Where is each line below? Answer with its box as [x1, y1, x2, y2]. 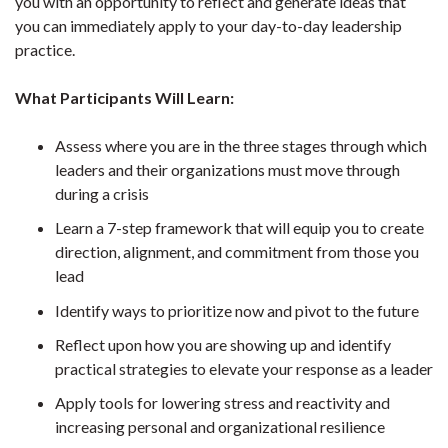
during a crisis [55, 184, 149, 204]
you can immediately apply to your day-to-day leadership [15, 16, 402, 36]
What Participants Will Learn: [15, 88, 234, 108]
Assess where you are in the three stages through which [55, 136, 427, 156]
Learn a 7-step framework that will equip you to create [55, 218, 424, 238]
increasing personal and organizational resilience [55, 417, 385, 437]
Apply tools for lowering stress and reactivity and [55, 393, 390, 413]
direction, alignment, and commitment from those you [55, 242, 419, 262]
